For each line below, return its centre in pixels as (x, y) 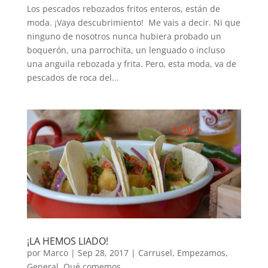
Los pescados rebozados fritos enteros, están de (123, 8)
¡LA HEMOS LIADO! (67, 241)
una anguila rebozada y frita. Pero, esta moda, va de (131, 63)
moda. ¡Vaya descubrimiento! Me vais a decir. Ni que (133, 22)
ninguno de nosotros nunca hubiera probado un (124, 36)
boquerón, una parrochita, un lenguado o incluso (126, 50)
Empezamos (201, 253)
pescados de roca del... (73, 77)
